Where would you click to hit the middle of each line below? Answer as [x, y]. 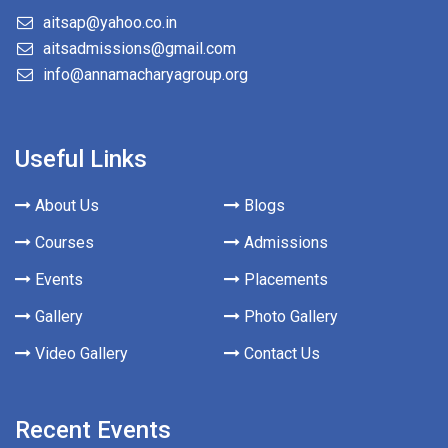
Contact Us [279, 354]
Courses [62, 243]
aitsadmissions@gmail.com [139, 48]
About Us [65, 206]
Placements [283, 280]
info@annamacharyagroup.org [145, 74]
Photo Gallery [288, 317]
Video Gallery [79, 354]
